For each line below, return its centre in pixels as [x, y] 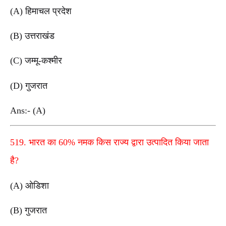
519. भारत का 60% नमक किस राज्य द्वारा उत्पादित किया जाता [109, 142]
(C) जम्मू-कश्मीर [36, 61]
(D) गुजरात [29, 86]
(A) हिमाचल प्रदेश [41, 11]
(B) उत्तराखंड [32, 36]
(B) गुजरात [29, 210]
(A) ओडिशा [30, 185]
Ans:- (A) [29, 110]
